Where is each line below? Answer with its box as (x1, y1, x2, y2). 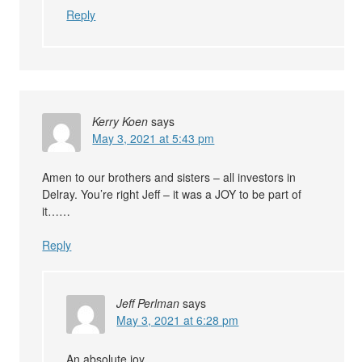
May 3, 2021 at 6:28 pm (116, 312, 239, 329)
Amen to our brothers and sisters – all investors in (42, 169, 297, 186)
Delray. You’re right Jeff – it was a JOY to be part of (42, 186, 302, 203)
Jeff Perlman (116, 295, 180, 312)
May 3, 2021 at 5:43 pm (92, 130, 215, 147)
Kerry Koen (92, 113, 149, 130)
